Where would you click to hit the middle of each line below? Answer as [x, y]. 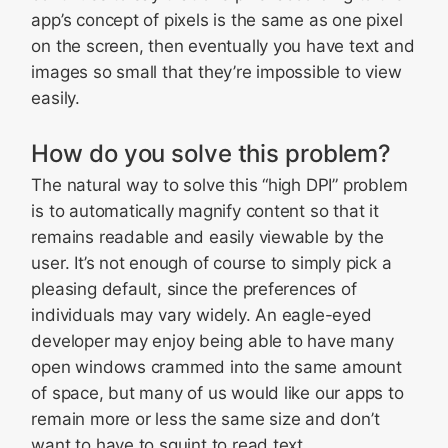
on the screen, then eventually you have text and [223, 46]
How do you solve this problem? [211, 153]
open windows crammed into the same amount [216, 367]
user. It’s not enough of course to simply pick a [211, 263]
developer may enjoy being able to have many [212, 341]
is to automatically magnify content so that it [205, 211]
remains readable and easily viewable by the [207, 237]
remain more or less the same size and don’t [205, 419]
